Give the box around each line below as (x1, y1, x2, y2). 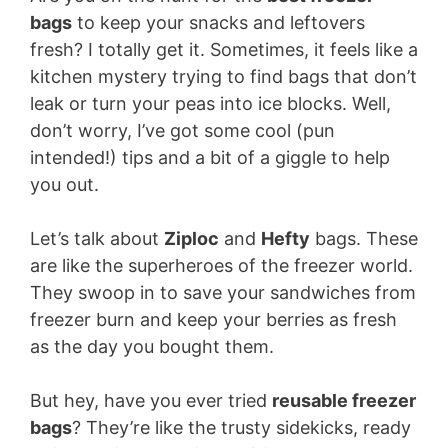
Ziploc (164, 228, 219, 249)
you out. (30, 174, 99, 195)
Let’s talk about (30, 228, 164, 249)
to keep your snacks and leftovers (72, 12, 365, 33)
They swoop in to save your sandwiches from (30, 282, 416, 303)
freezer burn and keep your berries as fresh (30, 309, 397, 330)
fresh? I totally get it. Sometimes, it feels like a (30, 39, 418, 60)
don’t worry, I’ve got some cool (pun (30, 120, 335, 141)
